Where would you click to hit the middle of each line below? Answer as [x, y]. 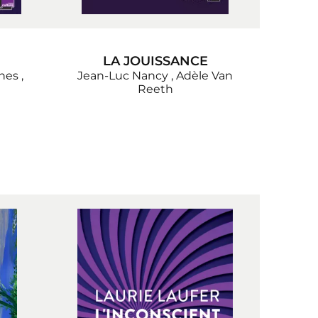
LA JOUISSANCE [155, 61]
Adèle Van [204, 76]
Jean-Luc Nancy [123, 76]
